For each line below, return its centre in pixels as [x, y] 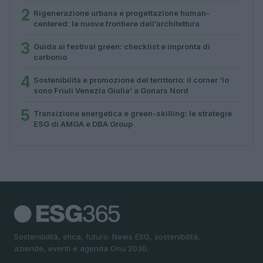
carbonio [50, 57]
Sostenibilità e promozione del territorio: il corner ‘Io [131, 80]
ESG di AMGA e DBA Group [83, 124]
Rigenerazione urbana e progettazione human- [122, 13]
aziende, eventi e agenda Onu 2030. [81, 248]
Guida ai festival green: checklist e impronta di [122, 46]
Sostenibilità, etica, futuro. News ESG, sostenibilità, [107, 236]
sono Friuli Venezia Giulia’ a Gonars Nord [111, 90]
